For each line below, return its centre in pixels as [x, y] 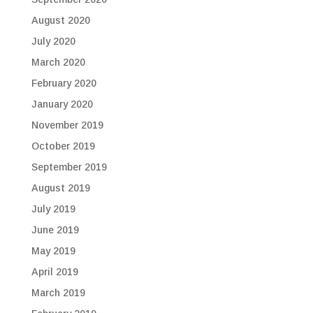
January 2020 [62, 104]
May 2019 [53, 251]
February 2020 [64, 83]
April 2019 [54, 272]
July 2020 [53, 41]
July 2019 [53, 209]
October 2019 [63, 146]
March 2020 [58, 62]
